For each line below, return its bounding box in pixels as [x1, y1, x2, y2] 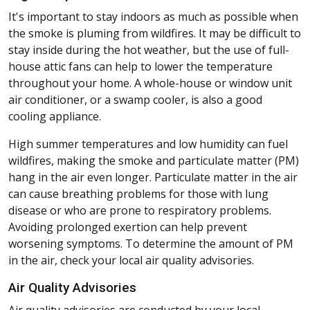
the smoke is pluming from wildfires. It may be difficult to [8, 26, 301, 42]
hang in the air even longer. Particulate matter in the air [8, 170, 298, 185]
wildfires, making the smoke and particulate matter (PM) [8, 153, 299, 169]
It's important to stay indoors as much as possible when [8, 9, 298, 25]
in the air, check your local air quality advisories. [8, 253, 254, 268]
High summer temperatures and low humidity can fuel [8, 136, 288, 152]
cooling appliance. [8, 109, 101, 125]
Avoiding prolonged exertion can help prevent [8, 219, 247, 235]
